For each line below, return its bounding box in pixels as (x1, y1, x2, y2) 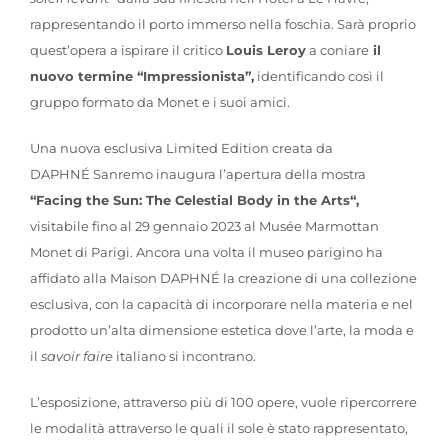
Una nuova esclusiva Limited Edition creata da (29, 139, 333, 156)
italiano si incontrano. (112, 347, 256, 364)
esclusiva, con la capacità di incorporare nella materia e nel (29, 295, 413, 312)
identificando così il (253, 67, 384, 84)
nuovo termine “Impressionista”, (29, 67, 254, 84)
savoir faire (40, 347, 113, 364)
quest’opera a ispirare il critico (29, 41, 226, 58)
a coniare (305, 41, 369, 58)
